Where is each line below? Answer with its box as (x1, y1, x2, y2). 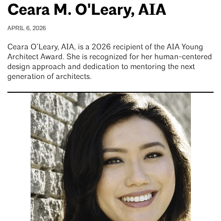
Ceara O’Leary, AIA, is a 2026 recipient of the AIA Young (7, 43, 203, 51)
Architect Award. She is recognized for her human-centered (7, 53, 212, 61)
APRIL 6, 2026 (7, 25, 46, 32)
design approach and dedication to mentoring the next (7, 63, 195, 71)
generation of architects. (7, 73, 92, 81)
